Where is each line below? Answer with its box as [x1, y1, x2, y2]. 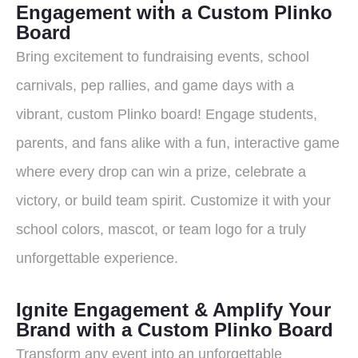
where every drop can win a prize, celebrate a [16, 163, 306, 180]
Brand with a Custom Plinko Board [16, 318, 333, 340]
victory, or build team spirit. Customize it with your [16, 192, 331, 209]
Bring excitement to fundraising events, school [16, 48, 309, 65]
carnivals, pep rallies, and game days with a [16, 77, 294, 93]
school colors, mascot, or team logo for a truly [16, 221, 306, 237]
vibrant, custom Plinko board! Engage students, [16, 105, 317, 122]
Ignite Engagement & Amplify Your [16, 298, 331, 320]
